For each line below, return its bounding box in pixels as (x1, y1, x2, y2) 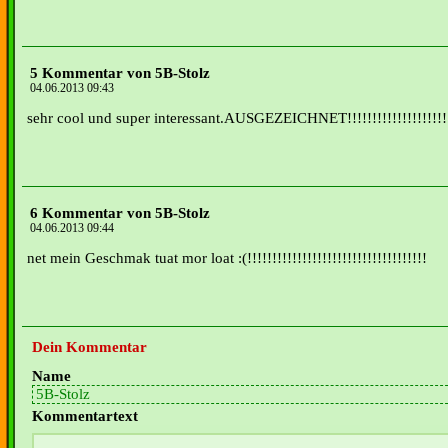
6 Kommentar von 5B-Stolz (30, 205, 210, 221)
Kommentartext (32, 408, 138, 425)
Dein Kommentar (32, 339, 147, 356)
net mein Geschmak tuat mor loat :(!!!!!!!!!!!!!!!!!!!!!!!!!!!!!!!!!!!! (27, 250, 427, 266)
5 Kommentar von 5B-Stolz (30, 65, 210, 81)
